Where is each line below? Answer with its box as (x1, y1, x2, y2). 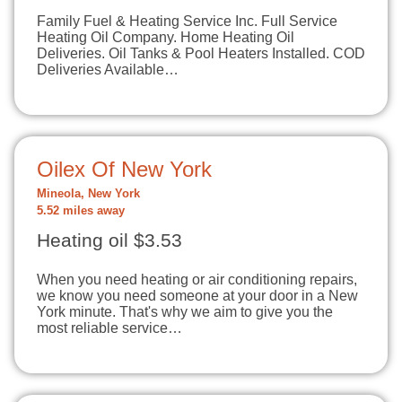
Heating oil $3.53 (37, 230, 182, 251)
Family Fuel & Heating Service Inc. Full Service (37, 13, 337, 29)
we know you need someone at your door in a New (37, 288, 358, 303)
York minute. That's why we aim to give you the (37, 304, 333, 319)
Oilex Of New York (37, 157, 212, 181)
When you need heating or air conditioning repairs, (37, 272, 357, 287)
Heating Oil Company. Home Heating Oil (37, 30, 294, 45)
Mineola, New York (37, 188, 140, 200)
